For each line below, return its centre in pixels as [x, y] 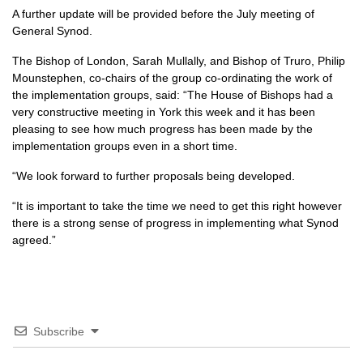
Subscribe [59, 331]
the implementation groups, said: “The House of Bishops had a [173, 95]
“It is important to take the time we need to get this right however [177, 206]
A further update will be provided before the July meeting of [163, 14]
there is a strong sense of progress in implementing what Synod [175, 223]
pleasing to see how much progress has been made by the [162, 129]
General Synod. [52, 31]
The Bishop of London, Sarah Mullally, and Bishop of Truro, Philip [179, 61]
